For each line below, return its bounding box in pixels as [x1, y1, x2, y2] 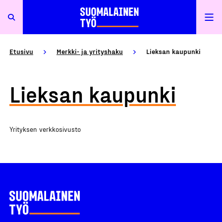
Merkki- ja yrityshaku [56, 47, 123, 55]
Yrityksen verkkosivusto [9, 125, 81, 133]
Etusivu [9, 47, 33, 55]
